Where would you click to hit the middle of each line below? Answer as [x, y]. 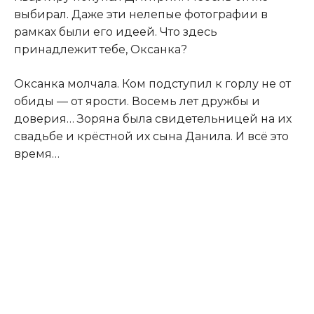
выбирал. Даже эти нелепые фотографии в [141, 14]
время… [37, 153]
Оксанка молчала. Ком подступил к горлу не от [152, 83]
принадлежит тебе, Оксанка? [101, 49]
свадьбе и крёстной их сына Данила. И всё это [151, 136]
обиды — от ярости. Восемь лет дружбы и [137, 101]
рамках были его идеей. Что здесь [116, 32]
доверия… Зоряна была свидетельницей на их [153, 118]
